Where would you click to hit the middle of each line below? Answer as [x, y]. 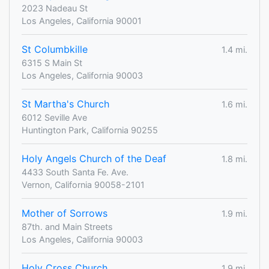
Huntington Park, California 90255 [90, 130]
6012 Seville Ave [54, 118]
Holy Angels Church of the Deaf [94, 159]
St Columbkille [55, 50]
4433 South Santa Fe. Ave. [75, 172]
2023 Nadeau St [55, 8]
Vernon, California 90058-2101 [83, 185]
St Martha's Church [65, 104]
